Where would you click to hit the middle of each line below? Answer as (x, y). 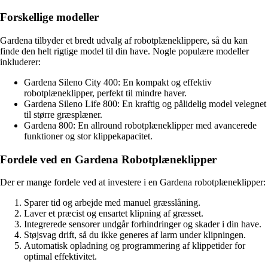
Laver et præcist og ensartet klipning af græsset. (114, 214)
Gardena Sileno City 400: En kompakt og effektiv (118, 83)
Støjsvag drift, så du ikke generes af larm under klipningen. (135, 235)
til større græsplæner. (63, 115)
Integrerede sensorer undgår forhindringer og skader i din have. (143, 224)
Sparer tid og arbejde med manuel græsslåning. (112, 203)
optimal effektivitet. (60, 257)
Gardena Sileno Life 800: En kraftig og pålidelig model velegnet (145, 104)
